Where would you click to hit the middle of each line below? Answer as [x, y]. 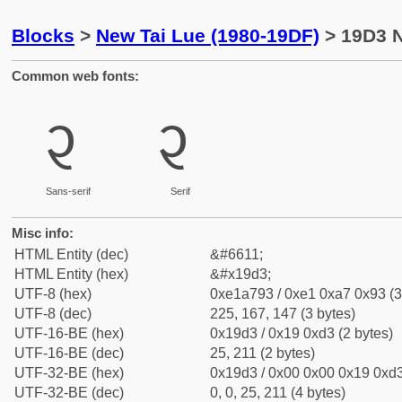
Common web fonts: [75, 76]
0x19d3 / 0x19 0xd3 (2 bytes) [301, 333]
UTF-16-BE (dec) [69, 353]
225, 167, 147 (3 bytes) [283, 314]
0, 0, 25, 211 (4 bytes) [278, 393]
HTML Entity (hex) [71, 274]
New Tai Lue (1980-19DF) [208, 35]
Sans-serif [68, 191]
